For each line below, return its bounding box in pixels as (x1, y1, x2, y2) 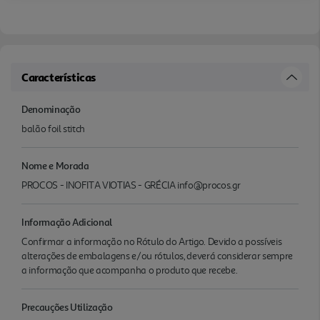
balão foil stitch (21, 122, 86, 135)
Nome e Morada (21, 159, 89, 171)
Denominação (21, 102, 81, 115)
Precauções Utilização (21, 300, 113, 313)
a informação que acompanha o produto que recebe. (21, 264, 238, 276)
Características (21, 69, 96, 84)
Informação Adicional (21, 215, 113, 228)
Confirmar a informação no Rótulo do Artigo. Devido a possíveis (21, 235, 282, 248)
